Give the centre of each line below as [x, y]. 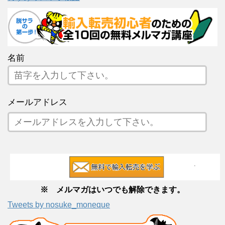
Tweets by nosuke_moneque [59, 204]
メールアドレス [37, 102]
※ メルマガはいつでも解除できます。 [113, 189]
